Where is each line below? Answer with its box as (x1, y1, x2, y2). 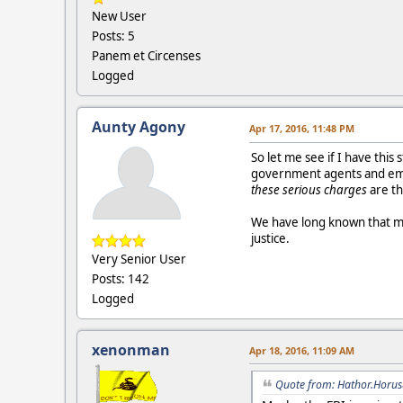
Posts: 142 (92, 271, 149, 288)
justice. (251, 230, 290, 247)
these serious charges (251, 182, 367, 199)
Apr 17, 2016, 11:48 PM (249, 121, 354, 136)
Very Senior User (92, 251, 186, 268)
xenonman (92, 340, 170, 361)
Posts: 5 (92, 28, 135, 45)
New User (92, 8, 147, 25)
